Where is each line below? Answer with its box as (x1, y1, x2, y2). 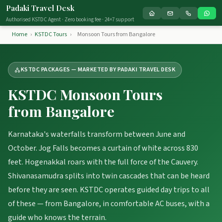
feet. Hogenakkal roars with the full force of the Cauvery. (8, 157, 198, 167)
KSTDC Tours (35, 30, 67, 39)
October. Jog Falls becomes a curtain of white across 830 (8, 143, 198, 154)
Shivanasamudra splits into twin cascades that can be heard (8, 170, 210, 181)
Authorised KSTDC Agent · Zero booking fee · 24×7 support (6, 16, 134, 23)
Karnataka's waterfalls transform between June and (8, 129, 185, 140)
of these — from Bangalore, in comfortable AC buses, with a (8, 198, 210, 209)
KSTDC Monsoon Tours (8, 85, 163, 104)
